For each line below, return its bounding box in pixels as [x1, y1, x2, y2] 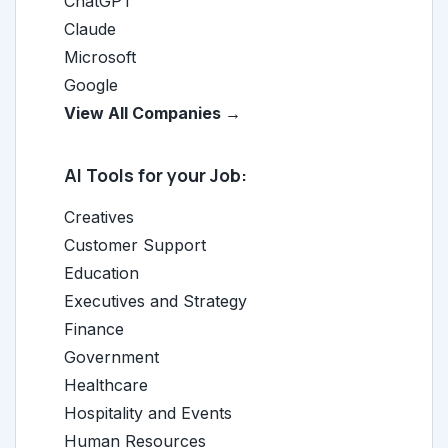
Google [64, 75, 118, 95]
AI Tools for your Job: [64, 163, 247, 187]
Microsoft [64, 47, 136, 67]
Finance [64, 319, 124, 339]
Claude [64, 19, 116, 39]
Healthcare [64, 375, 148, 395]
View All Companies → [64, 103, 241, 123]
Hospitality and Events [64, 403, 232, 423]
